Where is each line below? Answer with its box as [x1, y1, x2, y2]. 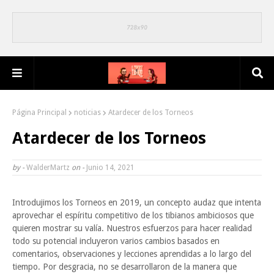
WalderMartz [26, 163, 70, 172]
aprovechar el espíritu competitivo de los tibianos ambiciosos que [12, 210, 254, 221]
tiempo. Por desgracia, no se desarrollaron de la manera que [12, 262, 237, 272]
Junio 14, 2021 [84, 163, 135, 172]
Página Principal [12, 108, 67, 117]
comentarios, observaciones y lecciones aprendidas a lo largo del [12, 249, 251, 259]
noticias [74, 108, 101, 117]
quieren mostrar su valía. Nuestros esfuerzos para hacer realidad [12, 223, 252, 234]
